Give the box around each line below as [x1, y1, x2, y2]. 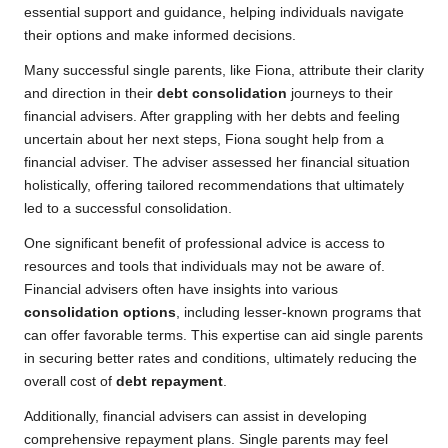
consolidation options [24, 305, 176, 321]
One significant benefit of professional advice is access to [24, 236, 385, 252]
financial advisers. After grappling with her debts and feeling [24, 109, 400, 125]
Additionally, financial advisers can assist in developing [24, 409, 367, 425]
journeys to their [287, 86, 393, 102]
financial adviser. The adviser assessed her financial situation [24, 155, 410, 171]
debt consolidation [157, 86, 287, 102]
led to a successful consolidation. [24, 201, 232, 217]
